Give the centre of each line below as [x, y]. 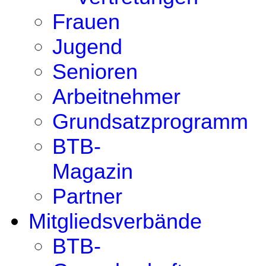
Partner [87, 196]
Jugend [87, 47]
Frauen [86, 22]
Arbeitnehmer [116, 96]
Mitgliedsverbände [115, 221]
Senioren [95, 72]
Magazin [93, 171]
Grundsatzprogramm [150, 121]
